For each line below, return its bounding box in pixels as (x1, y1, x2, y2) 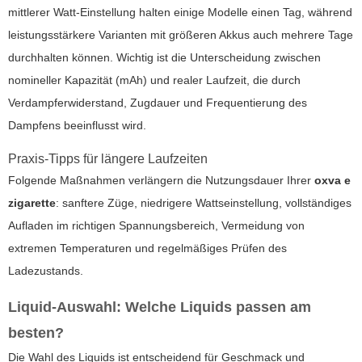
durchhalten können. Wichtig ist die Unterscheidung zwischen (8, 50, 321, 64)
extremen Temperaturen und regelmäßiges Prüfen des (8, 241, 287, 255)
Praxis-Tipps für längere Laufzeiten (8, 151, 208, 166)
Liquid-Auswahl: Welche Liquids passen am (8, 298, 311, 315)
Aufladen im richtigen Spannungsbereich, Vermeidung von (8, 218, 305, 232)
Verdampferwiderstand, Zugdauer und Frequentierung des (8, 95, 307, 109)
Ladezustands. (8, 263, 83, 277)
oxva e (314, 173, 351, 187)
